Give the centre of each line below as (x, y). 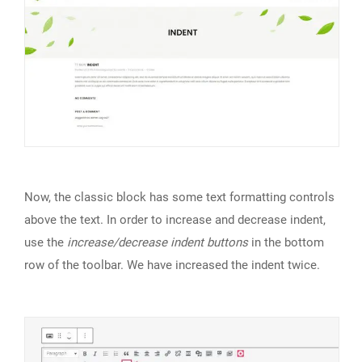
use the (46, 242)
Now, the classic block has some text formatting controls (179, 197)
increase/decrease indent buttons (158, 242)
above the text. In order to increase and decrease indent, (175, 219)
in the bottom (286, 242)
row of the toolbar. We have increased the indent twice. (172, 265)
